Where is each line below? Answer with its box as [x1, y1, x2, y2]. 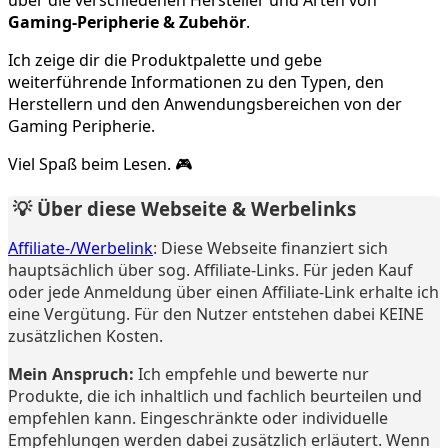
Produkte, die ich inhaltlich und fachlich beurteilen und [8, 384, 422, 407]
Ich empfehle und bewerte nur [134, 362, 369, 385]
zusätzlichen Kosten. [8, 324, 163, 347]
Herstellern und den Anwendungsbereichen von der [8, 92, 402, 115]
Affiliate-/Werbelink [8, 236, 153, 259]
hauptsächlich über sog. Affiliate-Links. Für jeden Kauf [8, 258, 413, 281]
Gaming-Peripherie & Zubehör [8, 10, 246, 33]
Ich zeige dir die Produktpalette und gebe [8, 48, 322, 71]
